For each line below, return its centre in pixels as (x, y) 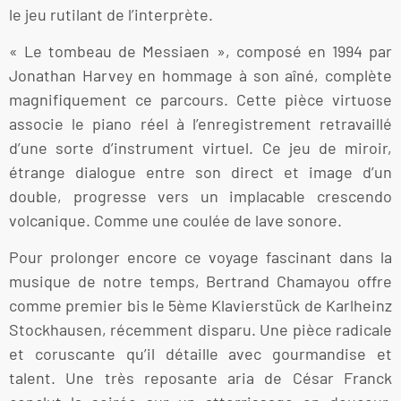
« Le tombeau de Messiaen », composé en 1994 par (200, 51)
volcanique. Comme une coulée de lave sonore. (175, 220)
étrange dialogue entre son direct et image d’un (200, 172)
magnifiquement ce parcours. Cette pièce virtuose (200, 99)
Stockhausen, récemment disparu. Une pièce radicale (200, 330)
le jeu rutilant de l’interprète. (111, 14)
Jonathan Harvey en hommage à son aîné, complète (200, 75)
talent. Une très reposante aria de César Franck (200, 378)
